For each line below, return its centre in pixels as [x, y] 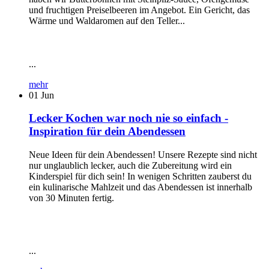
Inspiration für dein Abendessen [107, 131]
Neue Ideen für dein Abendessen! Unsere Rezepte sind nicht [143, 155]
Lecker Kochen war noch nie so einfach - [128, 118]
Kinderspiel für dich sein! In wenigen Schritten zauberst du [140, 176]
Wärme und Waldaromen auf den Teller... [107, 20]
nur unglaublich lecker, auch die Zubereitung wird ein [130, 165]
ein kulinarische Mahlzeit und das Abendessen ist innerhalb [141, 187]
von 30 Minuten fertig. [71, 198]
